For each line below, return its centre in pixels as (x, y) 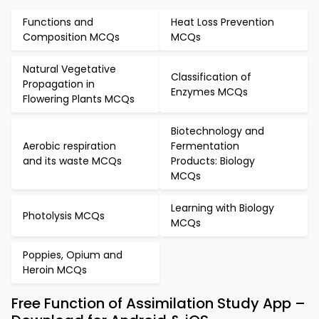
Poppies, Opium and (73, 255)
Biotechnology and (218, 131)
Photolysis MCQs (64, 215)
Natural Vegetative (69, 69)
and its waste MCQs (72, 161)
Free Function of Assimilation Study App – (158, 303)
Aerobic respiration (69, 146)
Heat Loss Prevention (223, 22)
